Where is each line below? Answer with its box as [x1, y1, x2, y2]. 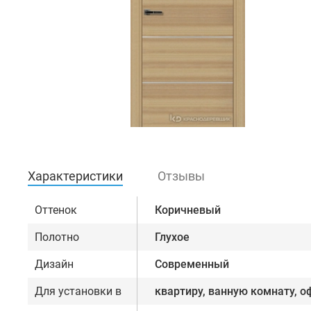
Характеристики [28, 169, 123, 184]
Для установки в [35, 285, 121, 299]
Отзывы [158, 169, 205, 184]
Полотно [35, 230, 79, 244]
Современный [155, 258, 229, 271]
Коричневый [155, 203, 221, 217]
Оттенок [35, 203, 77, 217]
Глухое [155, 230, 190, 244]
